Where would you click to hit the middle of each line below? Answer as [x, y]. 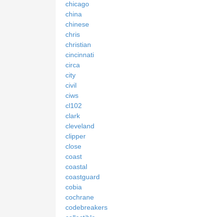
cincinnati [80, 54]
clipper [76, 136]
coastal [76, 166]
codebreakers [86, 207]
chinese [77, 24]
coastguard [83, 177]
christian [78, 44]
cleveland [80, 126]
